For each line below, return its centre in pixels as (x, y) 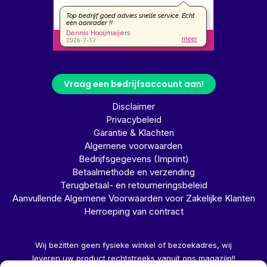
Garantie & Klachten (133, 132)
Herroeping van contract (133, 211)
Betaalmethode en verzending (133, 172)
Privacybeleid (133, 119)
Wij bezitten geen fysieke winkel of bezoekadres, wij (133, 245)
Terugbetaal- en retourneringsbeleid (133, 185)
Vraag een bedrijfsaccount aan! (133, 84)
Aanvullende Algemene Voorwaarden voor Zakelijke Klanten (133, 198)
